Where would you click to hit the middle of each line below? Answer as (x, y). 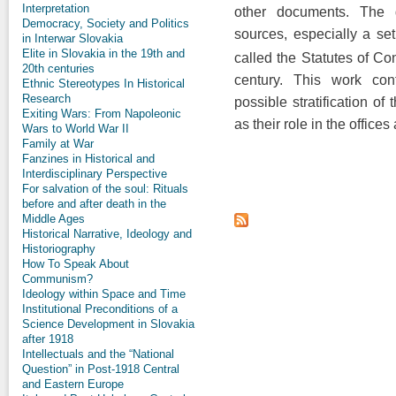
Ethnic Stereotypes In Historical (103, 83)
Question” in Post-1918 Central (101, 369)
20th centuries (58, 68)
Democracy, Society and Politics (106, 23)
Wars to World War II (76, 128)
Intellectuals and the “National (98, 354)
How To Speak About (76, 263)
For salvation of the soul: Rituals (105, 188)
